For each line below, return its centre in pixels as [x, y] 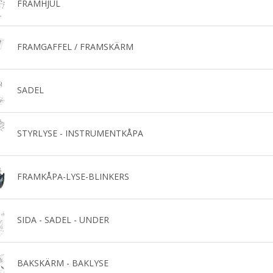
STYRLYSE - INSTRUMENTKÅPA [80, 133]
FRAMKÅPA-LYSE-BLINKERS [73, 176]
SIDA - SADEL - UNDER [63, 219]
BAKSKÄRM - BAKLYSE [62, 263]
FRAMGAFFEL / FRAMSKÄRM [75, 46]
